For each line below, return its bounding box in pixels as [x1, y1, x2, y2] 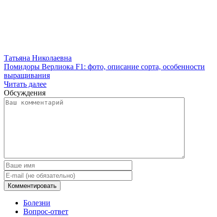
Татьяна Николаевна [4, 54, 72, 62]
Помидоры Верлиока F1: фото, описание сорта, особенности [4, 62, 205, 71]
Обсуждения [4, 89, 46, 97]
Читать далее [4, 80, 46, 89]
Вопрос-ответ [23, 207, 68, 216]
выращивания [4, 71, 50, 80]
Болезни [23, 199, 50, 207]
